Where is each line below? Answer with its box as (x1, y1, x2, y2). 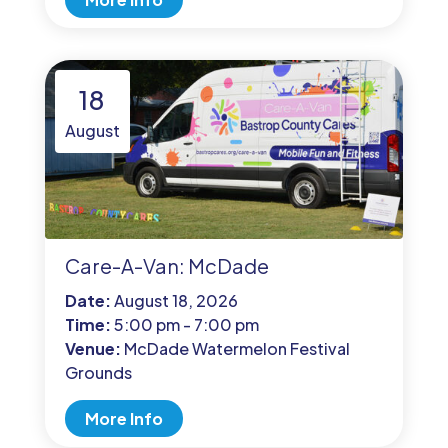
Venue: (64, 338, 124, 360)
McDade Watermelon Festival (123, 338, 350, 360)
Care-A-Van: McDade (64, 253, 269, 279)
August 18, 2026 (113, 290, 238, 312)
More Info (84, 408, 163, 430)
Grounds (64, 362, 132, 384)
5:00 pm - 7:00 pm (113, 314, 259, 336)
